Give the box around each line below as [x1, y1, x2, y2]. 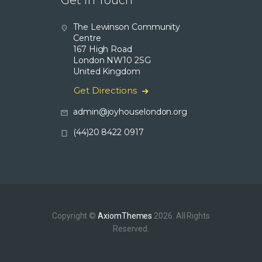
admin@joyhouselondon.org [73, 106, 188, 118]
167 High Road [73, 44, 132, 55]
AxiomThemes [98, 211, 153, 221]
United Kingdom [73, 66, 140, 77]
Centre [73, 33, 101, 44]
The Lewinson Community [73, 22, 181, 33]
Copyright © [52, 211, 98, 221]
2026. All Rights [152, 211, 210, 221]
